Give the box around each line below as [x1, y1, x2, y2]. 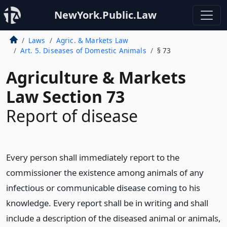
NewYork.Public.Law [54, 8, 157, 22]
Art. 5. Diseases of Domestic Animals [20, 46, 146, 55]
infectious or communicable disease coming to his [6, 182, 200, 194]
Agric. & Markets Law [56, 35, 128, 45]
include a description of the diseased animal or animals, [6, 212, 221, 224]
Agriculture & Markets [6, 66, 186, 88]
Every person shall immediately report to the [6, 152, 179, 163]
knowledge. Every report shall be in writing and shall [6, 197, 208, 209]
